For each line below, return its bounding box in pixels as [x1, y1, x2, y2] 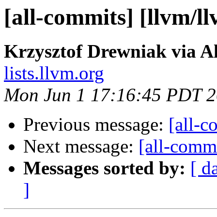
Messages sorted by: [23, 157, 186, 179]
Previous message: [23, 114, 169, 135]
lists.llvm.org [4, 62, 104, 84]
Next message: [23, 136, 139, 157]
